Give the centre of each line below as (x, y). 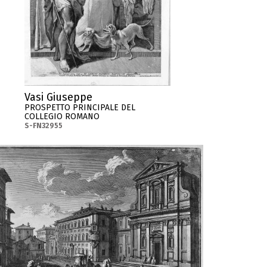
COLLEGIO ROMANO (62, 117)
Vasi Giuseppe (59, 97)
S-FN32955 (44, 126)
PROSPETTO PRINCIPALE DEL (80, 108)
